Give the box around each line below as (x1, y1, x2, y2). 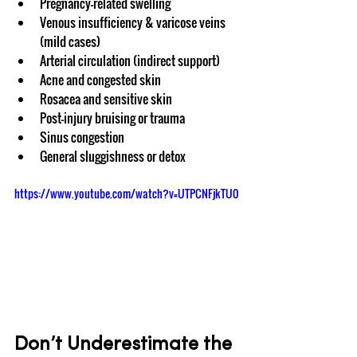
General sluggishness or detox (40, 147, 186, 167)
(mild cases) (40, 32, 100, 52)
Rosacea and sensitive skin (40, 89, 172, 109)
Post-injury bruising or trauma (40, 108, 185, 128)
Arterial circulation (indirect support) (40, 51, 220, 71)
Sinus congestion (40, 127, 124, 147)
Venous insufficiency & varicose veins (40, 13, 228, 33)
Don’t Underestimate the (14, 335, 237, 355)
